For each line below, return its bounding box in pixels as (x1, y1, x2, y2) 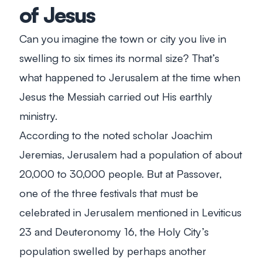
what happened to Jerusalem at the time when (19, 70, 240, 84)
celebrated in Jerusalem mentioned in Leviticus (19, 205, 242, 219)
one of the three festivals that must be (19, 185, 198, 199)
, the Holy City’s (135, 224, 209, 238)
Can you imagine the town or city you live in (19, 31, 226, 45)
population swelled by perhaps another (19, 243, 206, 257)
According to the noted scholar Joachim (19, 127, 212, 142)
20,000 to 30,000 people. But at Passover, (19, 166, 222, 180)
